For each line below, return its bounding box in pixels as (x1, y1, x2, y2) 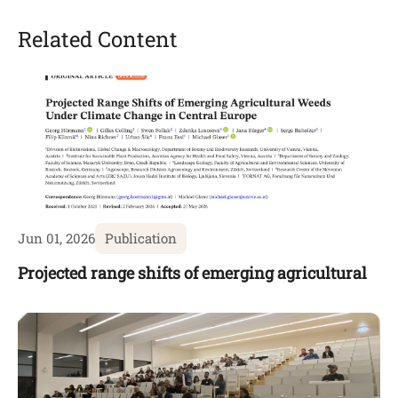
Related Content (18, 25, 178, 54)
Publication (105, 229, 177, 248)
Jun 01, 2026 (18, 229, 95, 248)
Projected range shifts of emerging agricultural (18, 262, 367, 284)
